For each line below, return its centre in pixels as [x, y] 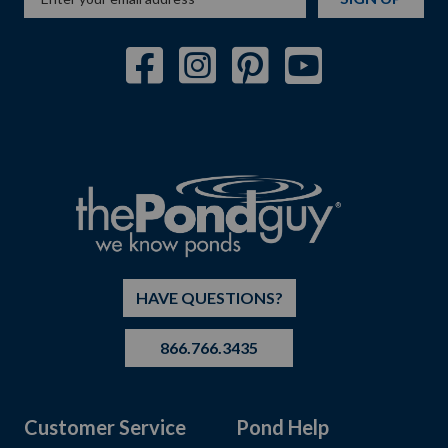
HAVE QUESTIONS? [209, 298]
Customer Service [105, 427]
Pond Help [282, 427]
